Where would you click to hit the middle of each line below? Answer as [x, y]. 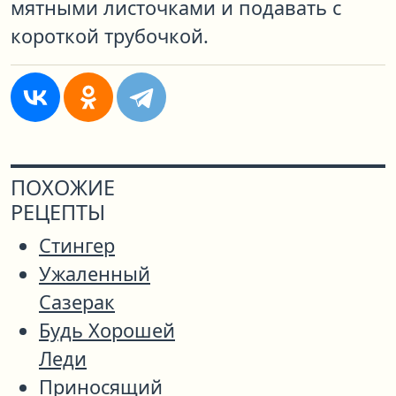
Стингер [77, 246]
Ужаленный [95, 274]
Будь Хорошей [107, 331]
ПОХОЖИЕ [63, 188]
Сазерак [77, 302]
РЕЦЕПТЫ [58, 213]
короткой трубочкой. [110, 36]
